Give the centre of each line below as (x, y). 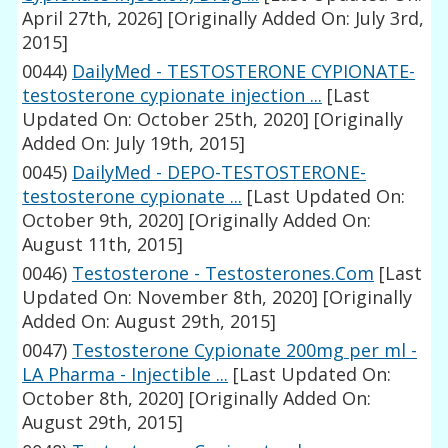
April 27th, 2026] (93, 18)
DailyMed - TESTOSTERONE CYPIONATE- (244, 71)
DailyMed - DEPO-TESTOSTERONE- (219, 172)
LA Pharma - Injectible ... (125, 374)
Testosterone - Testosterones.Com (223, 273)
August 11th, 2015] (103, 244)
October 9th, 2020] (103, 220)
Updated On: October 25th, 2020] (166, 119)
